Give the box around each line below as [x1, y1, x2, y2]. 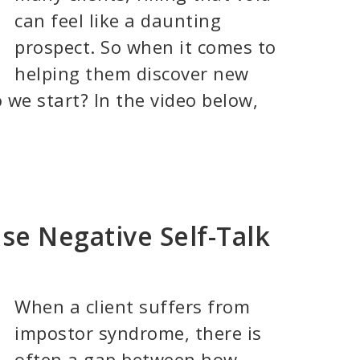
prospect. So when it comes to [14, 35, 276, 59]
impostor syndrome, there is [14, 321, 262, 345]
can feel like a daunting [14, 8, 221, 32]
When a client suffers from [14, 294, 250, 318]
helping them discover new [14, 61, 249, 85]
